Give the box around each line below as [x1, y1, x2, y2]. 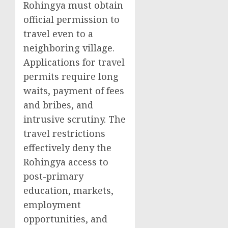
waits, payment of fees [23, 84, 124, 97]
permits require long [23, 70, 119, 82]
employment [23, 198, 81, 211]
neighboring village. [23, 42, 115, 54]
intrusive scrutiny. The [23, 113, 126, 125]
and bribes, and [23, 99, 93, 111]
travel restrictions [23, 127, 105, 139]
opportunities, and [23, 213, 107, 225]
